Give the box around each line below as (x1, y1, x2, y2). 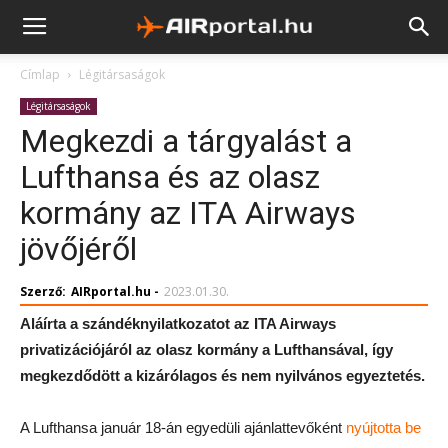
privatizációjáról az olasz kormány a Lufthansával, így (20, 341, 393, 358)
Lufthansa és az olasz (20, 158, 320, 196)
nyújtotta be (346, 419, 421, 436)
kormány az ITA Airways (20, 194, 356, 232)
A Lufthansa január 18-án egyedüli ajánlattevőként (20, 419, 346, 436)
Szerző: (20, 283, 66, 300)
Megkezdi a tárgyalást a (20, 122, 352, 160)
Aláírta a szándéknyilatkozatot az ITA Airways (20, 315, 336, 332)
